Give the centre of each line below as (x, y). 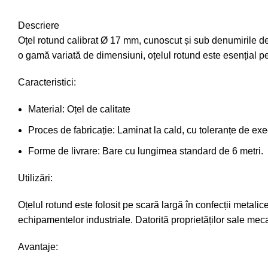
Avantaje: (38, 247)
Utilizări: (35, 178)
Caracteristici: (47, 82)
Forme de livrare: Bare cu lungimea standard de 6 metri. (146, 151)
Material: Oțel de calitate (79, 109)
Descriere (39, 25)
